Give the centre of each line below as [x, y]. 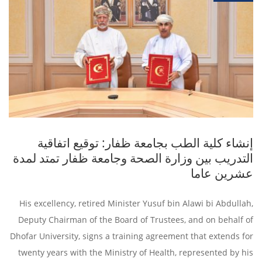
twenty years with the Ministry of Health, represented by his [136, 253]
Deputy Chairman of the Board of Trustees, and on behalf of [136, 220]
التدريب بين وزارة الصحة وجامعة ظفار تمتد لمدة [133, 158]
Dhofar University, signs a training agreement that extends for [132, 236]
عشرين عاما [222, 173]
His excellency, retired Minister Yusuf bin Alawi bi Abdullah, [136, 204]
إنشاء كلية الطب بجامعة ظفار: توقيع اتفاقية [145, 143]
